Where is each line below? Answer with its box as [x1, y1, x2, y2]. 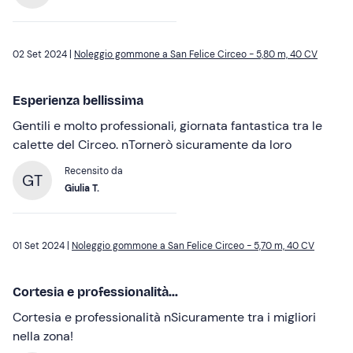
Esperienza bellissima [13, 93, 143, 109]
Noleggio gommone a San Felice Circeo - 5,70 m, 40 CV [72, 240, 314, 253]
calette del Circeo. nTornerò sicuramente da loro [13, 136, 292, 154]
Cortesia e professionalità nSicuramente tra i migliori [13, 309, 316, 326]
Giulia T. [65, 182, 99, 195]
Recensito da [65, 165, 123, 178]
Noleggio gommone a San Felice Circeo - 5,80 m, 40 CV [74, 48, 318, 61]
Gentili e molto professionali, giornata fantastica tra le [13, 117, 322, 135]
